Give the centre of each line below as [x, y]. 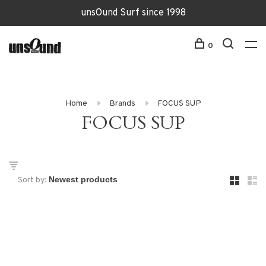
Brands [122, 104]
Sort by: [32, 180]
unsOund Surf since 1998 [133, 13]
